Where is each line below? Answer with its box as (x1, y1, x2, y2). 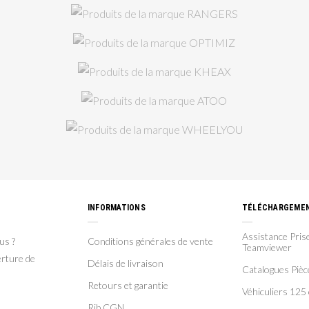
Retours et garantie (87, 279, 168, 291)
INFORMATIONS (87, 203, 146, 212)
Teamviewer (241, 241, 292, 253)
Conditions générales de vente (87, 235, 213, 247)
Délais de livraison (87, 257, 163, 269)
